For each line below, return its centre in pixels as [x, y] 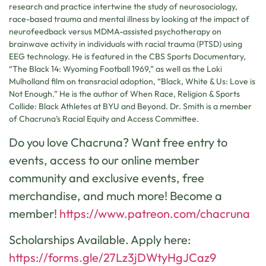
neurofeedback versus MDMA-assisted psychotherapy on [115, 31]
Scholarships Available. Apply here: [100, 240]
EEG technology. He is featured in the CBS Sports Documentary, [127, 56]
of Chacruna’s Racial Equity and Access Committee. [104, 118]
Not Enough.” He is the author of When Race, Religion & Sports [124, 94]
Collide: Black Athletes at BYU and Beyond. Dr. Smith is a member [130, 106]
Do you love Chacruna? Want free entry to [118, 142]
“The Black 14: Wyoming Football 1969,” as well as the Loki [115, 69]
